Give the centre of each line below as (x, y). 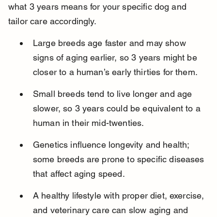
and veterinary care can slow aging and (112, 210)
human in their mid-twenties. (88, 123)
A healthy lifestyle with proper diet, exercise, (120, 196)
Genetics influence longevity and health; (112, 145)
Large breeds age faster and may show (110, 43)
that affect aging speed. (79, 174)
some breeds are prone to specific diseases (120, 159)
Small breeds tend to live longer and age (114, 94)
